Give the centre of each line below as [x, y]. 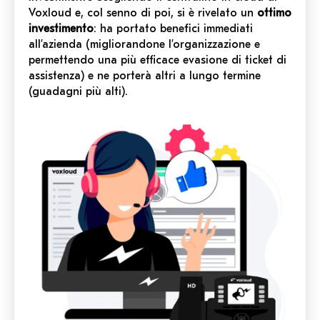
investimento [61, 29]
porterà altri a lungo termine [187, 76]
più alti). [105, 92]
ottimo [274, 13]
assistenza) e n [66, 76]
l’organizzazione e [212, 45]
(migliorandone [125, 45]
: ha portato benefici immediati [173, 29]
